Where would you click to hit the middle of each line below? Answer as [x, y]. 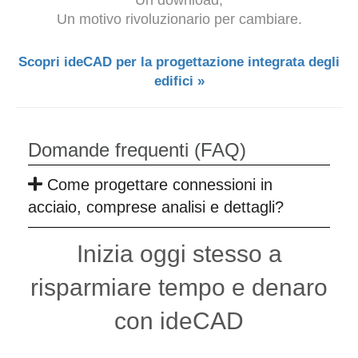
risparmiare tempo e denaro [179, 287]
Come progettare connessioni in [159, 184]
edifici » [179, 81]
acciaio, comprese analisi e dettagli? [156, 207]
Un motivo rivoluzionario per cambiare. [179, 19]
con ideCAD [179, 320]
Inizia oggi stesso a [179, 253]
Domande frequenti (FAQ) [137, 149]
